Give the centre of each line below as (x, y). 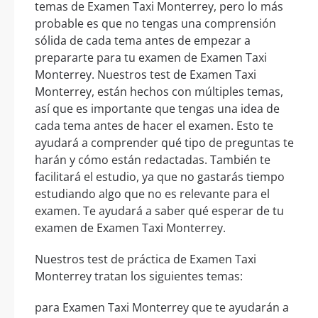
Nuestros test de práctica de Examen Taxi (146, 259)
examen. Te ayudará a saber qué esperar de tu (159, 211)
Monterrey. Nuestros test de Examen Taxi (146, 75)
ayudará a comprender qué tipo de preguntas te (164, 143)
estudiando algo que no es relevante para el (152, 194)
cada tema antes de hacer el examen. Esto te (154, 126)
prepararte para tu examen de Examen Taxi (151, 58)
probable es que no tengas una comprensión (155, 24)
